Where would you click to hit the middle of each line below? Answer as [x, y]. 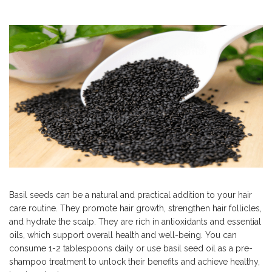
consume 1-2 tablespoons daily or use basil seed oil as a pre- [131, 249]
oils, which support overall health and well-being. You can [123, 235]
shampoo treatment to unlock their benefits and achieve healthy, [134, 262]
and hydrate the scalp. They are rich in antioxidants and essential [135, 222]
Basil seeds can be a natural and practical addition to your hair [131, 195]
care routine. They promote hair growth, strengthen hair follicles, [135, 209]
